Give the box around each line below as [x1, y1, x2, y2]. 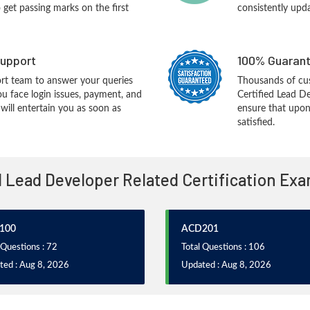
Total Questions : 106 [181, 243, 265, 252]
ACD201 [181, 224, 219, 234]
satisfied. [237, 118, 275, 127]
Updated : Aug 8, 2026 [181, 261, 271, 270]
